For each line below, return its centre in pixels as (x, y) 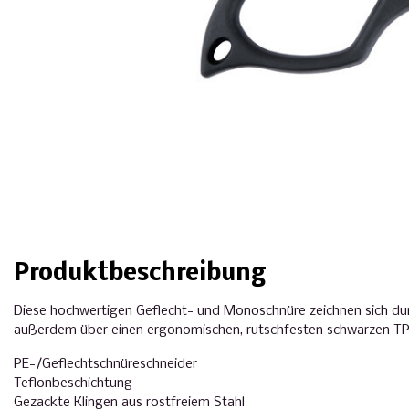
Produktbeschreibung (140, 274)
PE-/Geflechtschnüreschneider (105, 364)
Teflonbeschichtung (73, 383)
